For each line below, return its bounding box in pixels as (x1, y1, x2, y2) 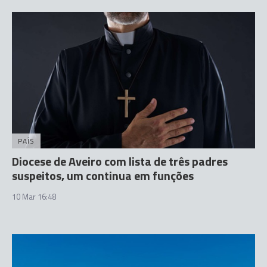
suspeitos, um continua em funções (12, 166, 194, 185)
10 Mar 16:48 (12, 191, 56, 203)
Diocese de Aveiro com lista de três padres (12, 152, 228, 170)
